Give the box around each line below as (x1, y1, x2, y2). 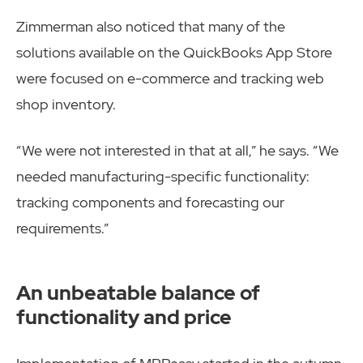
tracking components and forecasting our (16, 193, 284, 212)
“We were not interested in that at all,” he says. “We (16, 141, 339, 160)
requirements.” (16, 219, 109, 238)
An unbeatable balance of (16, 278, 260, 306)
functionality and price (16, 302, 232, 331)
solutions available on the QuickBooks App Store (16, 43, 332, 62)
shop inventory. (16, 95, 116, 114)
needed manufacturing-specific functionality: (16, 167, 310, 186)
